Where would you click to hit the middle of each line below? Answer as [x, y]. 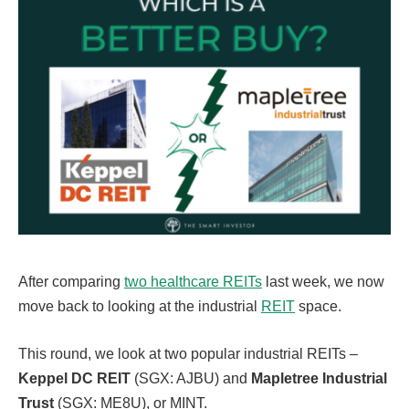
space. [318, 306]
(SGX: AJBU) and [191, 378]
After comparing [71, 281]
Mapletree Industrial [319, 378]
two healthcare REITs [193, 281]
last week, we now [323, 281]
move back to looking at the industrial [140, 306]
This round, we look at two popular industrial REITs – [188, 353]
